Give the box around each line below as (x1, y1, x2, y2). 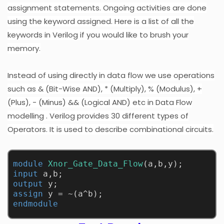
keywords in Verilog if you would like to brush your (7, 29, 188, 40)
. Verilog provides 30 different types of (46, 110, 188, 121)
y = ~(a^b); (42, 189, 103, 199)
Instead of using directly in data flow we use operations (7, 69, 214, 80)
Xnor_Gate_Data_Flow (47, 159, 143, 169)
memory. (7, 42, 40, 53)
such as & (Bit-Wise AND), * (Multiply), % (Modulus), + (7, 83, 202, 94)
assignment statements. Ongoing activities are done (7, 2, 206, 13)
